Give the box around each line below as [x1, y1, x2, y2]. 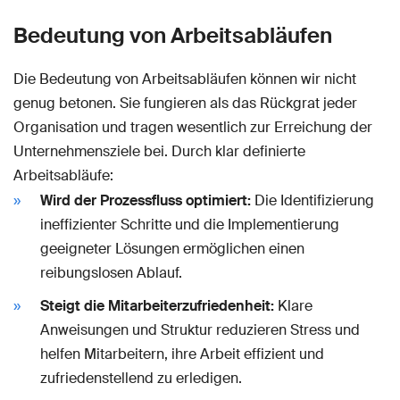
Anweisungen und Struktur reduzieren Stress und [40, 320, 360, 339]
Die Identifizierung [251, 190, 374, 210]
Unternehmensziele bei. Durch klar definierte [13, 141, 305, 161]
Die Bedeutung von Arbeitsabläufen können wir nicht [13, 69, 356, 88]
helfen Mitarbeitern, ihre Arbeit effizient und [40, 344, 324, 363]
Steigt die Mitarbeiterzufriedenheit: [40, 296, 274, 315]
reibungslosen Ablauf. [40, 262, 182, 282]
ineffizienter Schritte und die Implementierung [40, 214, 339, 234]
